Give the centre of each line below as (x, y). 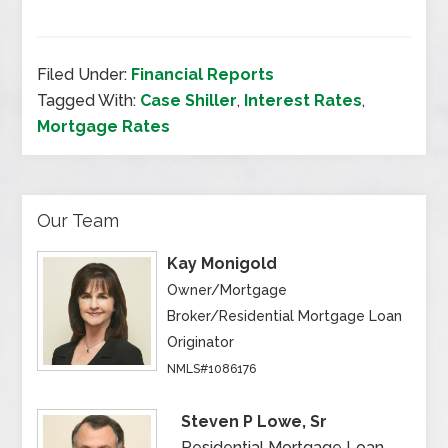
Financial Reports (203, 74)
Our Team (78, 220)
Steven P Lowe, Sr (254, 421)
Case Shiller (189, 100)
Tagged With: (89, 100)
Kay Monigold (222, 263)
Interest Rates (303, 100)
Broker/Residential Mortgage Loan (285, 316)
